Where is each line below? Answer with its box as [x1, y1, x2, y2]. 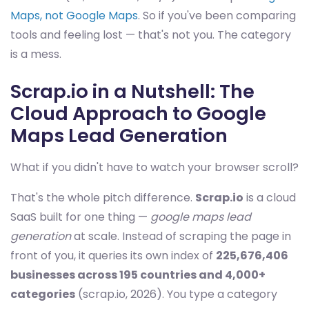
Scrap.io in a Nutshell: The [10, 78, 255, 105]
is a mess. [10, 46, 61, 62]
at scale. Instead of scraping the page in [71, 228, 291, 244]
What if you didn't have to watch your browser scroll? [10, 159, 299, 175]
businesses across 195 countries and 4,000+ [10, 267, 266, 283]
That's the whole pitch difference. [10, 190, 195, 206]
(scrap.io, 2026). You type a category [75, 286, 277, 302]
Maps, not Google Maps [10, 8, 138, 23]
